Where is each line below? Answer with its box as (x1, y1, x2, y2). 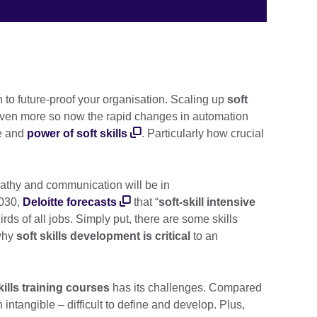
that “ (131, 196, 158, 209)
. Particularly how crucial (142, 127, 264, 140)
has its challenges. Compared (110, 282, 262, 294)
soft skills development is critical (16, 230, 190, 243)
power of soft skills (27, 127, 127, 140)
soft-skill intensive (158, 196, 255, 209)
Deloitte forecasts (23, 196, 117, 209)
